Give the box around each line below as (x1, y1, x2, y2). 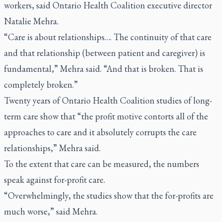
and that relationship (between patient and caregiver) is (4, 47, 205, 58)
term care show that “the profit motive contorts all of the (4, 111, 208, 122)
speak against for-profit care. (4, 174, 105, 185)
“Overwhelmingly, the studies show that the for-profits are (4, 190, 214, 201)
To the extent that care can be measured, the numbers (4, 158, 199, 169)
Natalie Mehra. (4, 15, 58, 27)
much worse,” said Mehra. (4, 206, 98, 217)
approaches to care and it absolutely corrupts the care (4, 126, 197, 138)
